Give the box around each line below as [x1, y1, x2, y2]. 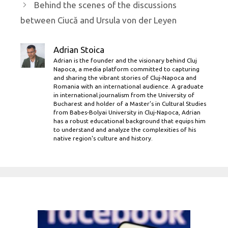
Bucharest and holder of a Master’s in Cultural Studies [53, 100, 206, 107]
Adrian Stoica [53, 44, 104, 54]
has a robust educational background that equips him [53, 117, 206, 124]
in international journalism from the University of [53, 91, 194, 98]
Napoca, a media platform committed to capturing [53, 65, 199, 72]
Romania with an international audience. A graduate [53, 82, 204, 90]
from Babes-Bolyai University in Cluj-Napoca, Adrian [53, 108, 201, 116]
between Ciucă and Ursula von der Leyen [20, 15, 177, 25]
